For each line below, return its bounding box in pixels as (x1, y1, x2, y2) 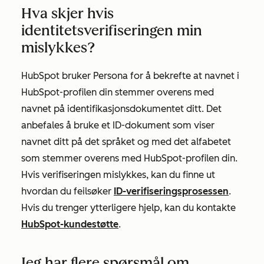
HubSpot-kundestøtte (21, 219, 118, 230)
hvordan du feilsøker (21, 186, 114, 197)
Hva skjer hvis (21, 5, 114, 22)
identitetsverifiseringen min (21, 22, 202, 39)
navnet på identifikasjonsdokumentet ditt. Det (21, 103, 222, 114)
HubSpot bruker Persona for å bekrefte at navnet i (21, 70, 239, 81)
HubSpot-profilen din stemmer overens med (21, 87, 214, 98)
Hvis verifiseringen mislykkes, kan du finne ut (21, 169, 215, 180)
